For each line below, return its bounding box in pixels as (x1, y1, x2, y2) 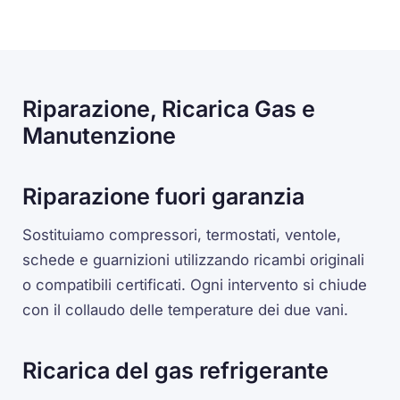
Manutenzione (22, 121, 177, 149)
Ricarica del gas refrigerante (22, 356, 329, 384)
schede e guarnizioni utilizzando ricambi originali (22, 250, 365, 269)
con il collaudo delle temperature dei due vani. (22, 300, 349, 319)
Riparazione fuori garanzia (22, 183, 305, 211)
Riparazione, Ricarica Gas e (22, 95, 316, 122)
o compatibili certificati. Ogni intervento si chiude (22, 275, 368, 294)
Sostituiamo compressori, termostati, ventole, (22, 225, 342, 244)
